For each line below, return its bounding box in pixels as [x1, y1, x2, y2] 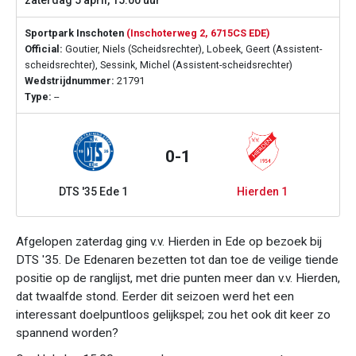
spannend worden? [16, 326, 118, 340]
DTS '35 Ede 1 [59, 185, 129, 198]
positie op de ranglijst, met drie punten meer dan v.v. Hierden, [16, 271, 340, 285]
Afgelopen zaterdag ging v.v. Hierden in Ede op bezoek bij [16, 234, 322, 249]
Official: [25, 43, 63, 55]
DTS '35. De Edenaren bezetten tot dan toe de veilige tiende [16, 253, 339, 267]
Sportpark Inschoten [25, 27, 126, 39]
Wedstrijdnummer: [25, 75, 114, 87]
